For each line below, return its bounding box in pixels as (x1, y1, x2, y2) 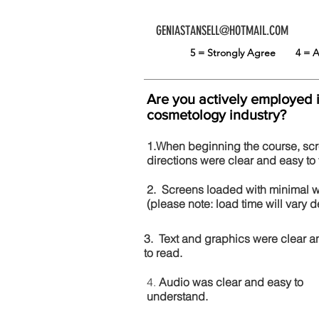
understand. (147, 289, 208, 303)
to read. (144, 246, 182, 260)
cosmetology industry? (147, 107, 286, 122)
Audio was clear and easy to (159, 275, 303, 289)
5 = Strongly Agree (189, 46, 296, 59)
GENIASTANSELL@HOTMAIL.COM (155, 23, 288, 38)
